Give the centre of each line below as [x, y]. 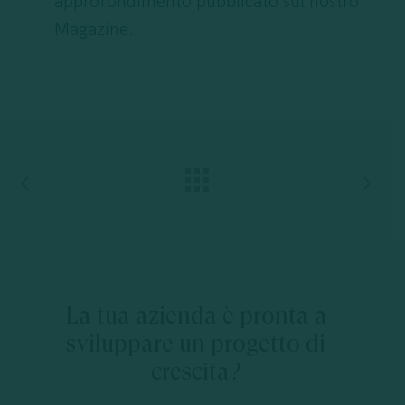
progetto [255, 344]
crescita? [196, 372]
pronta [274, 316]
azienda [176, 316]
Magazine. [94, 29]
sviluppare [120, 344]
